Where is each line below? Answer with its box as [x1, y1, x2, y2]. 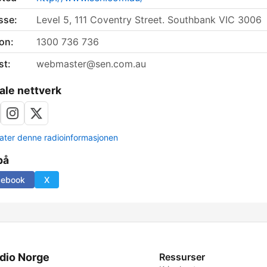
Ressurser [159, 251, 206, 263]
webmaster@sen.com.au [36, 58, 146, 70]
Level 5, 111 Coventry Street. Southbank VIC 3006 [36, 14, 262, 26]
